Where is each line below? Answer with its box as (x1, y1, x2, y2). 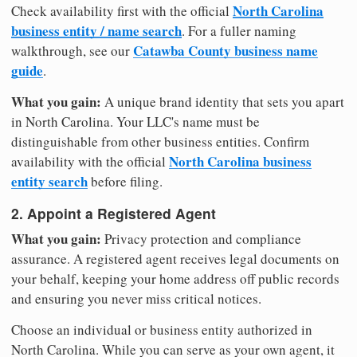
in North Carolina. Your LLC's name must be (11, 112, 260, 131)
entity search (11, 171, 88, 191)
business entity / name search (11, 20, 182, 41)
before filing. (88, 171, 163, 190)
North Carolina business (169, 151, 312, 171)
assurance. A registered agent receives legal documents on (11, 249, 339, 268)
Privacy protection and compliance (101, 229, 301, 248)
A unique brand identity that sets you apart (101, 92, 344, 111)
